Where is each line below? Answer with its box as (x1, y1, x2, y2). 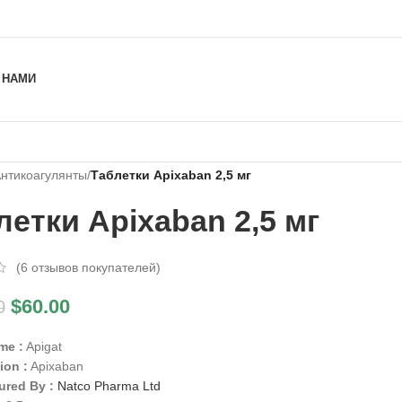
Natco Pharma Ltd (57, 379, 161, 394)
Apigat (22, 339, 62, 354)
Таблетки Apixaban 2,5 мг (90, 168, 251, 182)
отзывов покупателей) (27, 260, 161, 275)
